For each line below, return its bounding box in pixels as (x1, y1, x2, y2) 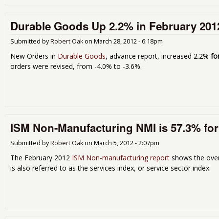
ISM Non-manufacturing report (72, 153, 170, 163)
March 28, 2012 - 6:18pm (94, 37, 163, 45)
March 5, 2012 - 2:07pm (94, 139, 159, 148)
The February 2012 (10, 153, 72, 163)
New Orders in (10, 51, 58, 61)
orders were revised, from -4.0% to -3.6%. (10, 61, 142, 71)
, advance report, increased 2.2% (106, 51, 211, 61)
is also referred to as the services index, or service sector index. (10, 163, 211, 173)
